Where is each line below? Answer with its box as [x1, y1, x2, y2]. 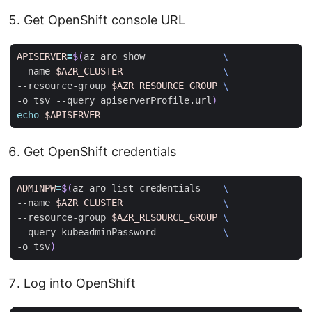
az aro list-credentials [72, 182, 223, 194]
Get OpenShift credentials [24, 143, 176, 159]
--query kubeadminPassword [17, 226, 223, 237]
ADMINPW [17, 182, 56, 194]
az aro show [84, 50, 223, 62]
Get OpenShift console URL [24, 12, 185, 27]
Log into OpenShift [24, 275, 136, 290]
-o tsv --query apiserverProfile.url [17, 94, 212, 106]
